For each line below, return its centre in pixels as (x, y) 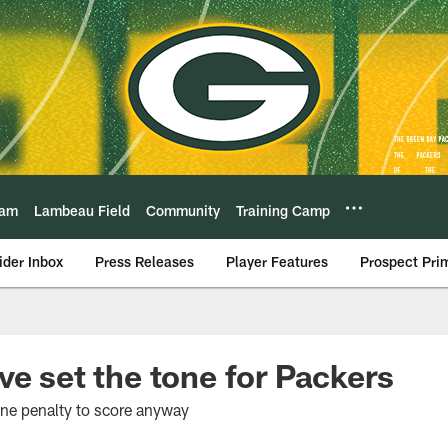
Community (183, 210)
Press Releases (144, 261)
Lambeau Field (82, 210)
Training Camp (283, 210)
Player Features (277, 261)
